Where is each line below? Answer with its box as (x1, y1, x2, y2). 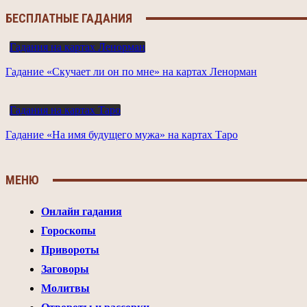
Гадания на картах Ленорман (10, 41, 145, 53)
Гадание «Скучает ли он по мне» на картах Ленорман (5, 66, 257, 78)
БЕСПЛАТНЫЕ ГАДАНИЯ (5, 11, 132, 26)
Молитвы (41, 282, 90, 295)
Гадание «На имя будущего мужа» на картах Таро (5, 129, 238, 141)
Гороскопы (41, 225, 96, 237)
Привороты (41, 244, 99, 256)
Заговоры (41, 263, 89, 275)
